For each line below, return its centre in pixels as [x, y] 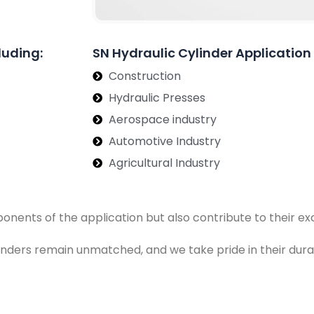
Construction [144, 76]
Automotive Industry [164, 141]
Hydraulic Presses [157, 97]
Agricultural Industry [164, 163]
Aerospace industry [162, 119]
